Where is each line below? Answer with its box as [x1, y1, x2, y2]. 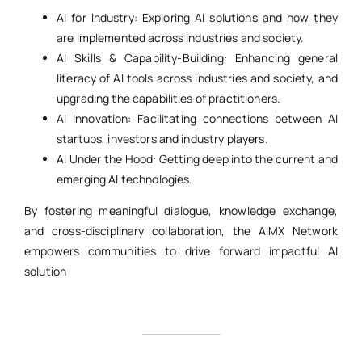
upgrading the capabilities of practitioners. [56, 90, 281, 107]
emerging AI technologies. [56, 171, 193, 187]
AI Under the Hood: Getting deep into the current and [56, 151, 339, 167]
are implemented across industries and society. [56, 30, 305, 46]
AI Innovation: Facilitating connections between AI [56, 111, 339, 127]
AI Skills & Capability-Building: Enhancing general [56, 50, 339, 66]
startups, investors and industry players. [56, 131, 268, 147]
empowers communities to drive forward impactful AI [23, 243, 339, 259]
